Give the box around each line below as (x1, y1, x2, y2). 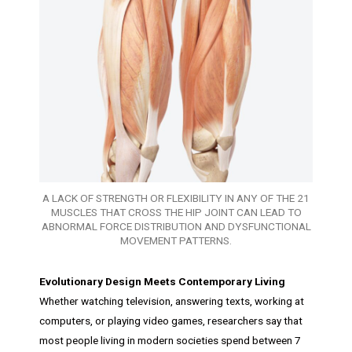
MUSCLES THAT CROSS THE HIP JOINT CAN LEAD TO (50, 206, 302, 219)
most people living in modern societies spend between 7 (39, 334, 301, 347)
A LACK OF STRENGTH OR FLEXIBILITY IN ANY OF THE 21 (42, 192, 310, 205)
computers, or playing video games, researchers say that (39, 314, 302, 328)
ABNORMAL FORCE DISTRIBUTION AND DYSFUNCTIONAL (41, 220, 311, 233)
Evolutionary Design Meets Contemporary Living (39, 275, 285, 288)
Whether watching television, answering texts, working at (39, 295, 304, 308)
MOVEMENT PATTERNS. (120, 234, 232, 247)
